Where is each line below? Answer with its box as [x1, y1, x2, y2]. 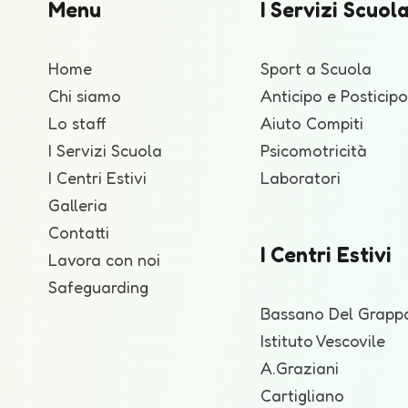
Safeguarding [48, 277, 148, 297]
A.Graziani [260, 358, 339, 378]
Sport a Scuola [260, 58, 372, 78]
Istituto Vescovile [260, 331, 385, 351]
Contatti [48, 222, 109, 242]
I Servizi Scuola [48, 140, 162, 160]
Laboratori [260, 168, 341, 188]
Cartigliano [260, 385, 344, 405]
